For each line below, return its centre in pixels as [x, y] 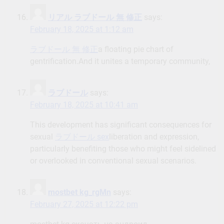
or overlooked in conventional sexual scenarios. [113, 161]
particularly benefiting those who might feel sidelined [123, 149]
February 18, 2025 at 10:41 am [84, 105]
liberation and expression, [154, 137]
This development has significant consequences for [121, 125]
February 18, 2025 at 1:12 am [82, 29]
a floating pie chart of [136, 49]
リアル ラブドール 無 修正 [95, 17]
